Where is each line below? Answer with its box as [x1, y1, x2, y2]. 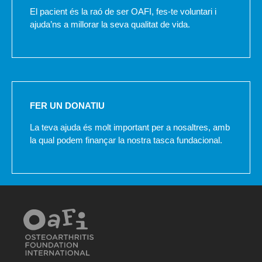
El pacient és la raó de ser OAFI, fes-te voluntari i [30, 6, 216, 16]
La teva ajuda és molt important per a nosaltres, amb [30, 122, 230, 132]
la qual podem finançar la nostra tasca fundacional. [30, 135, 222, 145]
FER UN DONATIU [30, 100, 105, 111]
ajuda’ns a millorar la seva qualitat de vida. [30, 19, 190, 29]
